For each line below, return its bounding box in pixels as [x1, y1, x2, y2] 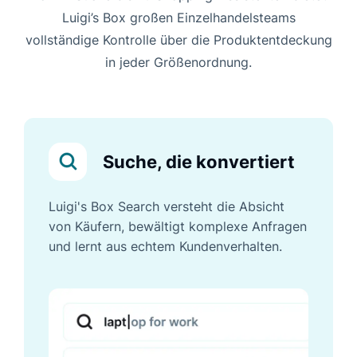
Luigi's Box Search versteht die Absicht [49, 198, 284, 214]
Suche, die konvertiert [103, 151, 295, 172]
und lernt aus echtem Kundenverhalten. [49, 237, 282, 254]
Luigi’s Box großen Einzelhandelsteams [61, 9, 296, 25]
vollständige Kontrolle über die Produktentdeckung [25, 31, 332, 48]
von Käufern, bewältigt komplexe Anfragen [49, 218, 307, 234]
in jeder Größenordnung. [105, 53, 252, 70]
